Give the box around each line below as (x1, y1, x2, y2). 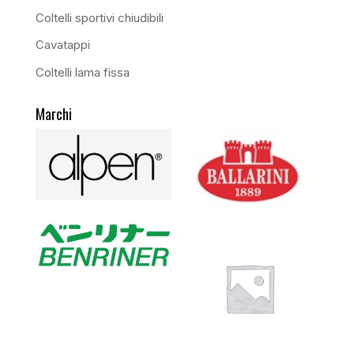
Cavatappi (35, 37, 90, 53)
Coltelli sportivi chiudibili (35, 9, 164, 25)
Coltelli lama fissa (35, 64, 130, 80)
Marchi (35, 103, 72, 124)
